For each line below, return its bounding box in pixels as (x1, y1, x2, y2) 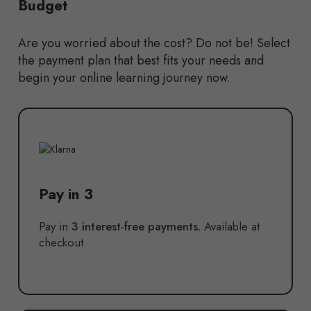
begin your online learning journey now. (18, 69, 230, 87)
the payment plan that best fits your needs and (18, 51, 264, 70)
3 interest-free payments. (72, 218, 204, 235)
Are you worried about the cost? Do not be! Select (18, 34, 290, 53)
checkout (39, 234, 83, 251)
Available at (204, 218, 260, 235)
